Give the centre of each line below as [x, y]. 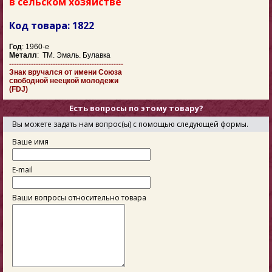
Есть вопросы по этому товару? [136, 108]
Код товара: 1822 [52, 26]
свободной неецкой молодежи [64, 81]
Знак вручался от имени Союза [66, 73]
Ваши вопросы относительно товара [79, 198]
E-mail [22, 170]
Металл [23, 56]
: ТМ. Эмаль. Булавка [74, 56]
